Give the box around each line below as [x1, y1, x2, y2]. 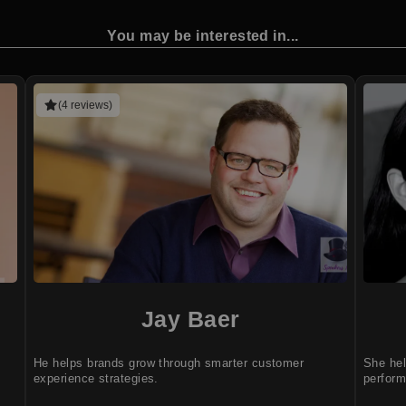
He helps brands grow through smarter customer [34, 355, 304, 370]
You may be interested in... [107, 27, 299, 43]
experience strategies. [34, 371, 159, 385]
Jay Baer [140, 305, 240, 332]
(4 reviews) [58, 98, 112, 111]
